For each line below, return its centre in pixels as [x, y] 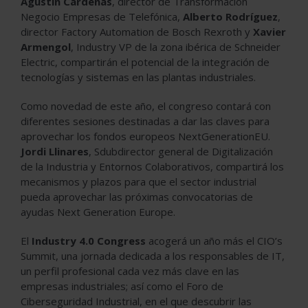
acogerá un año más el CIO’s [214, 240]
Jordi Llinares [55, 151]
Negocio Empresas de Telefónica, [102, 16]
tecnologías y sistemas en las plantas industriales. [138, 77]
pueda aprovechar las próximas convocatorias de [137, 196]
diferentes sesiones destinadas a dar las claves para [145, 121]
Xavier [269, 31]
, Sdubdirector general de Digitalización [181, 151]
